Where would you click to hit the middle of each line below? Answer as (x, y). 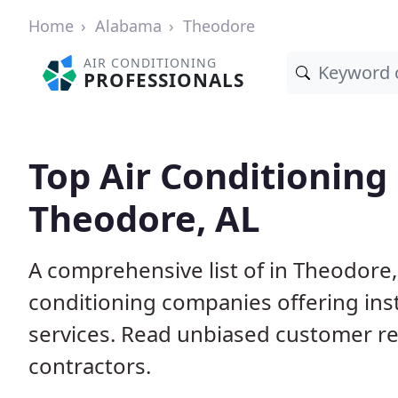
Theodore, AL (144, 218)
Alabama (128, 26)
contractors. (90, 366)
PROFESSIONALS (164, 80)
